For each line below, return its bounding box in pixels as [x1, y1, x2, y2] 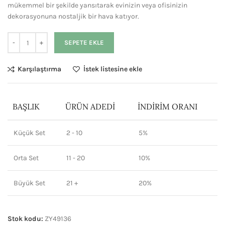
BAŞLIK [13, 101, 40, 112]
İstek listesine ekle [83, 65, 142, 74]
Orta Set [14, 154, 39, 163]
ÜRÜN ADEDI [65, 101, 115, 112]
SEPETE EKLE [64, 39, 104, 47]
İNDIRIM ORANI [138, 101, 197, 112]
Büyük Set [14, 179, 45, 188]
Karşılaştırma [18, 65, 62, 74]
